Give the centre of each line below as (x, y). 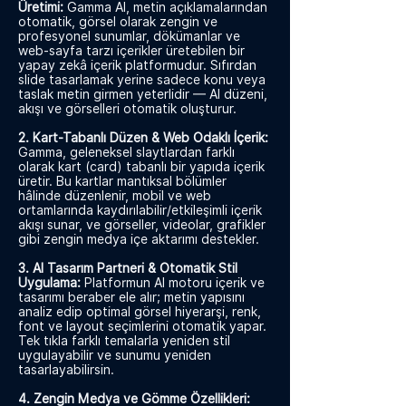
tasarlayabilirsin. (66, 370)
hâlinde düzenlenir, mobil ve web (115, 196)
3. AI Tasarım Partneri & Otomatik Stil (128, 268)
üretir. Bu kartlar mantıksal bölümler (122, 181)
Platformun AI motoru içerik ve (174, 283)
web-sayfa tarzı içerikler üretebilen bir (131, 51)
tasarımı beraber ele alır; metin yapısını (131, 297)
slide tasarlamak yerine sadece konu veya (142, 80)
